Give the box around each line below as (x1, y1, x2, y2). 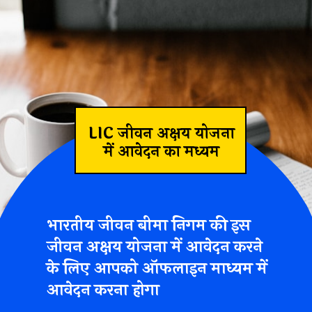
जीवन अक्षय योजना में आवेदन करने (47, 234, 263, 259)
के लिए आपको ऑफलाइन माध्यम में (47, 256, 268, 281)
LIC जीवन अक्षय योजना (88, 122, 235, 146)
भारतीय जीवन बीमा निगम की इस (47, 212, 251, 237)
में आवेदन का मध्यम (100, 140, 224, 164)
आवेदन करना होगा (47, 277, 164, 302)
